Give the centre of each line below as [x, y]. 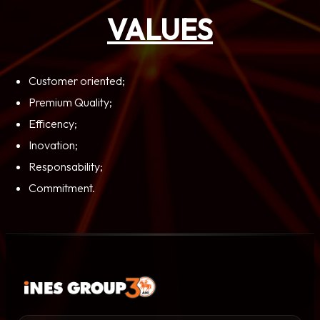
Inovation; [53, 145]
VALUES [160, 29]
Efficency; [53, 123]
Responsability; [66, 166]
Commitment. [62, 187]
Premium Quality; [70, 102]
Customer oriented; [77, 80]
